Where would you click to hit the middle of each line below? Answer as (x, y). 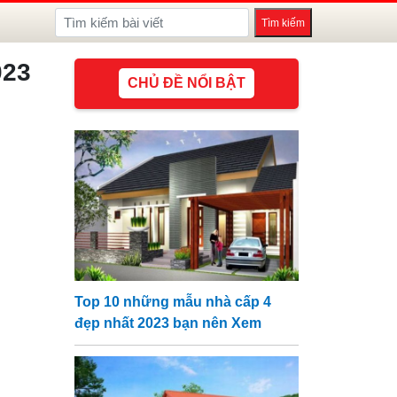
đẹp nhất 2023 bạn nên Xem (167, 323)
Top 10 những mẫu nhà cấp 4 (172, 302)
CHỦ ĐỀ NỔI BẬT (186, 83)
